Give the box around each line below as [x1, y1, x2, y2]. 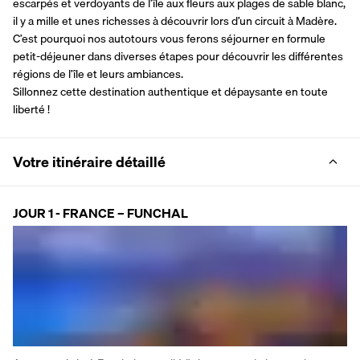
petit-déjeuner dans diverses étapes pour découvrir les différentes [13, 47, 343, 65]
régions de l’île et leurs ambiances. [13, 64, 183, 83]
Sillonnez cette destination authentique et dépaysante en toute [13, 82, 328, 100]
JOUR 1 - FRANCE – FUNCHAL [13, 202, 188, 223]
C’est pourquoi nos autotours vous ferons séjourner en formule [13, 29, 325, 47]
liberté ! [13, 100, 50, 118]
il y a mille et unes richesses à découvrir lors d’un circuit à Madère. [13, 11, 337, 30]
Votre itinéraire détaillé [13, 149, 166, 174]
